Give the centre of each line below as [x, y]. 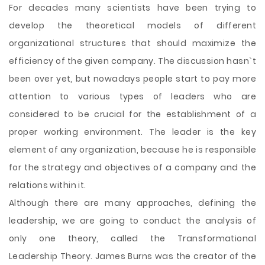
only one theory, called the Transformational [132, 238]
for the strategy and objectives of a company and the [132, 167]
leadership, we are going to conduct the [107, 221]
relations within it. [48, 185]
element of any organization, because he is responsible [132, 150]
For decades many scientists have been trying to [132, 8]
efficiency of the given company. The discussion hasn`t [132, 61]
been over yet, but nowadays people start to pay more [132, 79]
